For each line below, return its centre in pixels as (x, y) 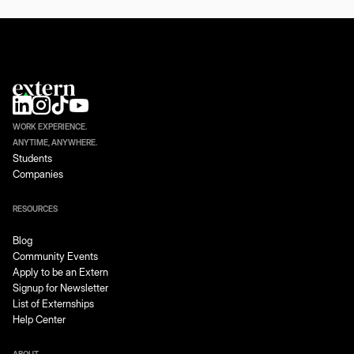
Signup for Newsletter (60, 288)
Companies (38, 174)
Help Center (39, 320)
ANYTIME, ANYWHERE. (55, 143)
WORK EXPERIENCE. (50, 127)
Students (32, 158)
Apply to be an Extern (60, 272)
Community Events (55, 256)
